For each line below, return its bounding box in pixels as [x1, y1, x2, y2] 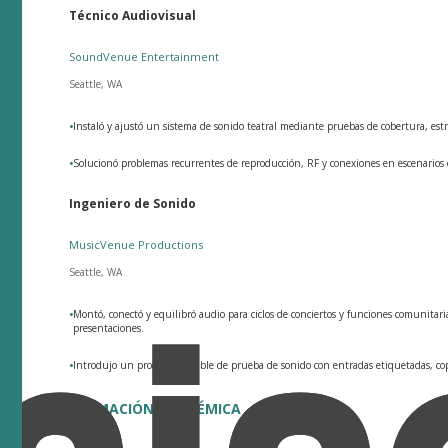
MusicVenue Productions [69, 236, 204, 252]
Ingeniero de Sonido [69, 194, 197, 212]
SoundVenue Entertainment [69, 48, 220, 64]
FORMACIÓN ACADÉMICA [69, 398, 242, 418]
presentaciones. [73, 320, 145, 335]
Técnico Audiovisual [69, 6, 197, 24]
